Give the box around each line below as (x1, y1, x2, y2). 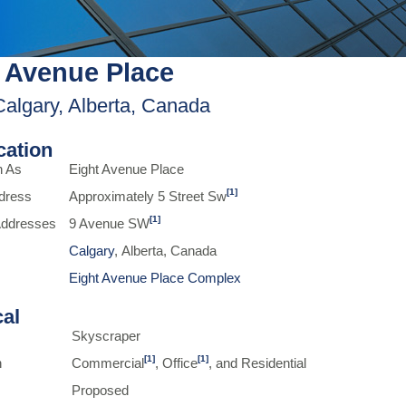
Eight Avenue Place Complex (69, 271, 242, 285)
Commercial (72, 356, 145, 371)
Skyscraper (72, 329, 141, 343)
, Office (155, 356, 198, 371)
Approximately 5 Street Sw (69, 189, 227, 204)
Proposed (72, 383, 130, 398)
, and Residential (208, 356, 307, 371)
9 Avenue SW (69, 217, 150, 231)
